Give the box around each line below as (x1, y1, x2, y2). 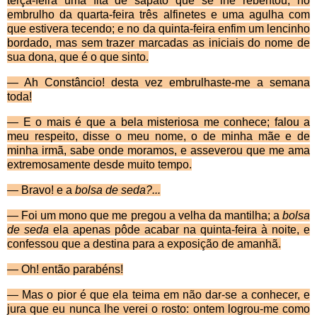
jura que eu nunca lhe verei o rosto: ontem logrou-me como (7, 303, 310, 316)
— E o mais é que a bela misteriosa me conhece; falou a (7, 116, 310, 129)
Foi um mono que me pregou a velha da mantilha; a (21, 209, 283, 222)
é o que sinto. (81, 51, 149, 64)
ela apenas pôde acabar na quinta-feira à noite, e (53, 224, 310, 236)
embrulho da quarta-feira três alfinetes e (7, 8, 217, 21)
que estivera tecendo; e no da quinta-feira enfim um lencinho (7, 23, 310, 35)
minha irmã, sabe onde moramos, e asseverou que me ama (7, 144, 310, 157)
